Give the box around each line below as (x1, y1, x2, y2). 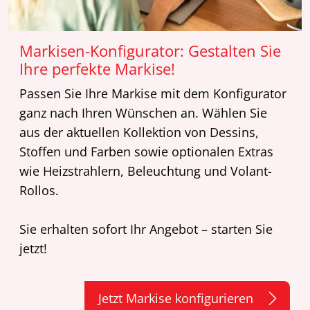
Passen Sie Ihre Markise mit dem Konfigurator (19, 84, 286, 102)
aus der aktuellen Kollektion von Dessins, (19, 123, 259, 140)
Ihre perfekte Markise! (19, 58, 175, 79)
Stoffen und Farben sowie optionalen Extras (19, 143, 273, 160)
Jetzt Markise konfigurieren (98, 289, 253, 307)
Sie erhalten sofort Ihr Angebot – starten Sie (19, 220, 273, 237)
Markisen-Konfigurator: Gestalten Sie (19, 40, 281, 61)
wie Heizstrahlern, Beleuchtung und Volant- (19, 162, 272, 179)
